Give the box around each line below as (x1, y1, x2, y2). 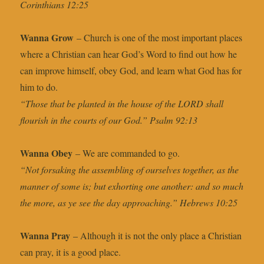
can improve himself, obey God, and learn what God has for (20, 64, 242, 77)
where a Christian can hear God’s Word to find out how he (20, 48, 237, 61)
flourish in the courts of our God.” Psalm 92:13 (20, 114, 198, 127)
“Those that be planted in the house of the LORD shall (20, 97, 224, 110)
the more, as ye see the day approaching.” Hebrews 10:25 (20, 196, 238, 209)
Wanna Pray (20, 229, 71, 243)
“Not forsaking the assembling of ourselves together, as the (20, 163, 239, 176)
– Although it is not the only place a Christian (70, 229, 242, 242)
